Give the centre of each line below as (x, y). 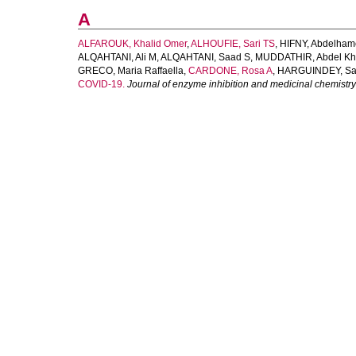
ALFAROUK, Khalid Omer (132, 44)
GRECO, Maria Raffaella (131, 71)
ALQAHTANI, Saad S (205, 57)
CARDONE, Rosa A (230, 71)
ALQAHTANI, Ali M (117, 57)
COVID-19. (101, 84)
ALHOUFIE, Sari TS (233, 44)
